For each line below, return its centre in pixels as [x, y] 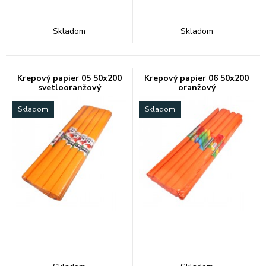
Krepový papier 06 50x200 [197, 78]
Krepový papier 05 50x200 [69, 78]
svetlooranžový [69, 88]
